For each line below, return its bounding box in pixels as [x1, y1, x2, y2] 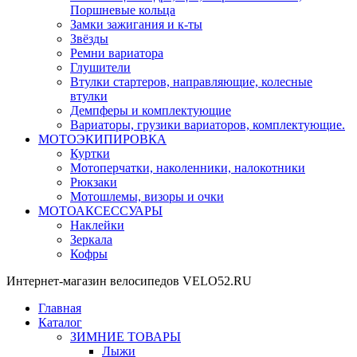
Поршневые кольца [70, 2, 175, 17]
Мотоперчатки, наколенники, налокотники [70, 160, 305, 175]
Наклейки [70, 218, 124, 232]
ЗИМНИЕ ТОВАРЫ [70, 329, 181, 343]
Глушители [70, 60, 131, 74]
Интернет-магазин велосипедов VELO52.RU [6, 273, 252, 288]
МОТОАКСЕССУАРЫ [38, 203, 163, 218]
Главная [38, 300, 81, 315]
